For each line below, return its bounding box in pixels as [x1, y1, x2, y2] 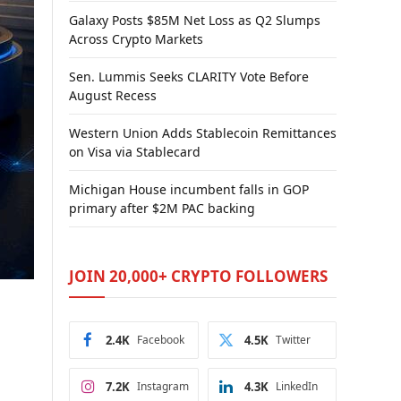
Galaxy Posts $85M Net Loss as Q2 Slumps [69, 12, 320, 29]
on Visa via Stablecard [69, 143, 200, 160]
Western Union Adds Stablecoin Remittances [69, 124, 337, 141]
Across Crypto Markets [69, 30, 203, 47]
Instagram [137, 379, 189, 394]
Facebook [137, 332, 184, 347]
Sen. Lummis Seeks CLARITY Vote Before [69, 68, 309, 85]
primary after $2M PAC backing [69, 200, 255, 217]
